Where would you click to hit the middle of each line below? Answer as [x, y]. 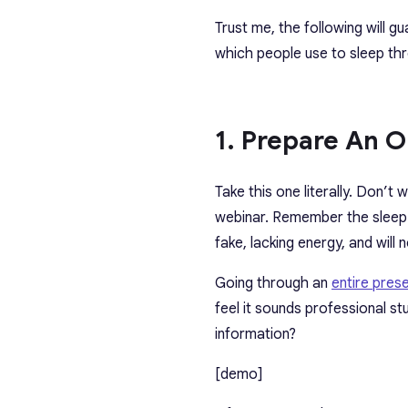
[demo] [239, 374]
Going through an [273, 283]
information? [255, 334]
